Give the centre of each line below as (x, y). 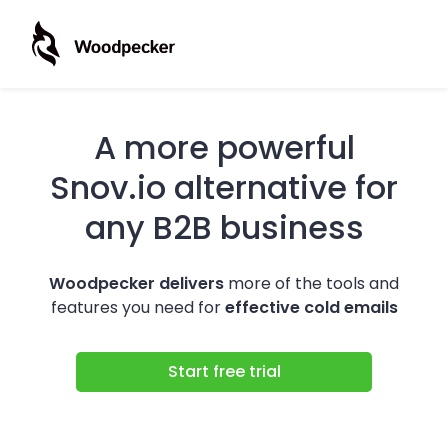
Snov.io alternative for (224, 187)
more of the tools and (311, 283)
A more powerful (224, 147)
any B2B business (224, 227)
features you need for (137, 307)
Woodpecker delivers (136, 283)
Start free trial (224, 371)
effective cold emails (311, 307)
